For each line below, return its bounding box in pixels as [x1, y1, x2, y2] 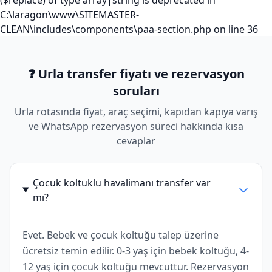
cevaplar [117, 134, 155, 148]
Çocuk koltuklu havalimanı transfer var [32, 176, 211, 189]
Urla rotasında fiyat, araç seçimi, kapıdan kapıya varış [14, 105, 258, 118]
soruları [112, 83, 160, 99]
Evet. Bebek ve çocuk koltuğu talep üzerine [22, 228, 219, 242]
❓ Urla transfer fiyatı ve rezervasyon [27, 66, 245, 82]
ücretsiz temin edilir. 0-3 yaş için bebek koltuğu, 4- [22, 244, 249, 257]
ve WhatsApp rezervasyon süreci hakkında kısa [29, 120, 243, 133]
